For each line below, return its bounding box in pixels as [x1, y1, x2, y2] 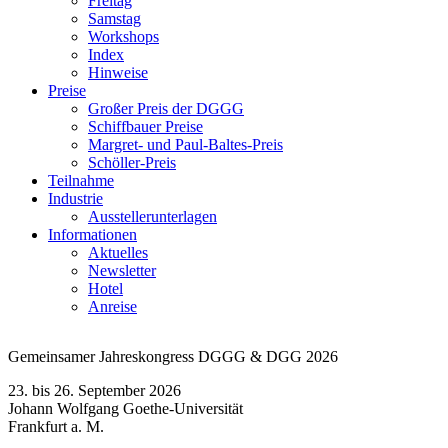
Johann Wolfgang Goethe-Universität [8, 400, 243, 418]
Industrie [48, 190, 103, 208]
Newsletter [88, 262, 156, 280]
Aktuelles [88, 244, 148, 262]
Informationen [48, 226, 137, 244]
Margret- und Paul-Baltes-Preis [88, 136, 283, 154]
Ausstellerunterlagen [88, 208, 217, 226]
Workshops [88, 28, 159, 46]
